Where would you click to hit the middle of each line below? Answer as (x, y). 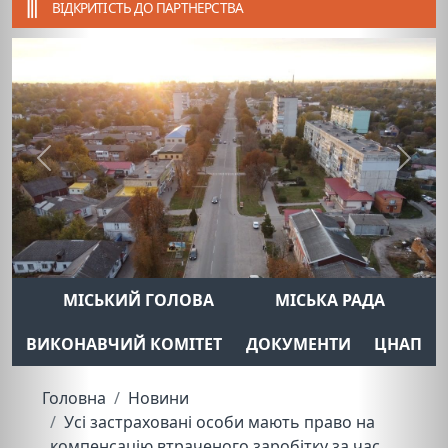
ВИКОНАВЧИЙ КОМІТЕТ (123, 343)
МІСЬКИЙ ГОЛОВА (138, 299)
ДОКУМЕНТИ (298, 343)
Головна (74, 397)
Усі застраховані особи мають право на (219, 421)
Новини (158, 397)
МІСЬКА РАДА (330, 299)
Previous (75, 168)
